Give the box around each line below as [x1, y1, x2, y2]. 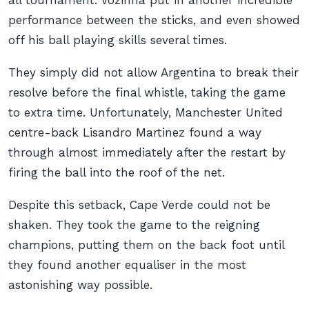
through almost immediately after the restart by [8, 146, 286, 159]
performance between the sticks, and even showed [8, 13, 300, 27]
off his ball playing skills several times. [8, 33, 227, 47]
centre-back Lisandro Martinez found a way [8, 126, 261, 139]
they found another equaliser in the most [8, 258, 246, 272]
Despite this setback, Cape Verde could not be [8, 198, 270, 212]
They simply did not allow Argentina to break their [8, 66, 299, 79]
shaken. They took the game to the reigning [8, 218, 260, 232]
